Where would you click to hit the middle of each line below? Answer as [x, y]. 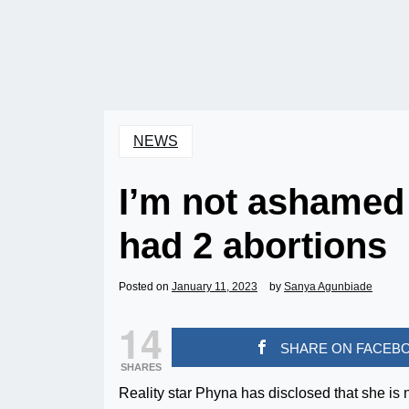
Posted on [145, 287]
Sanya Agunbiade [328, 287]
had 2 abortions [253, 246]
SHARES [141, 367]
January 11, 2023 [215, 287]
